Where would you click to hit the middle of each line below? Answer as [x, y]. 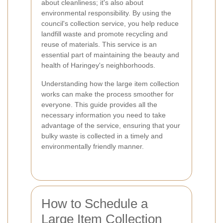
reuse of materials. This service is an [99, 44]
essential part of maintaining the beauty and [110, 55]
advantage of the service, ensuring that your [111, 125]
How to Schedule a [95, 203]
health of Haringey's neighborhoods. [98, 65]
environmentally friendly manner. [93, 146]
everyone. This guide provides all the [99, 104]
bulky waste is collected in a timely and [102, 136]
